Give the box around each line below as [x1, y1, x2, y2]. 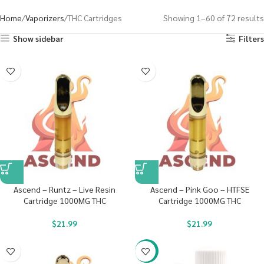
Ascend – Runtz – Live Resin [14, 184, 115, 194]
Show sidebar [13, 33, 64, 44]
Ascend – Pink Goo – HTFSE [150, 184, 249, 194]
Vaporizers [25, 12, 64, 23]
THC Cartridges [68, 12, 122, 23]
